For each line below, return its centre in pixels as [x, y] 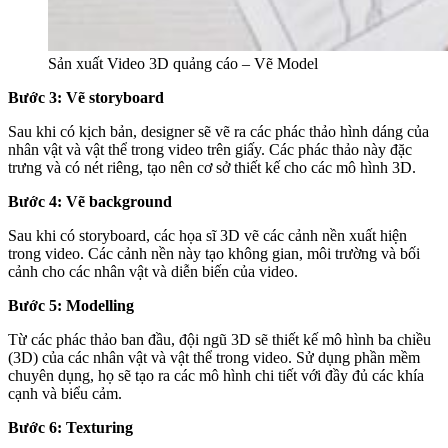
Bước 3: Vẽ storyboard [86, 98]
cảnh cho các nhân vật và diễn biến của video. [153, 272]
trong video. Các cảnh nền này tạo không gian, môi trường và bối [214, 254]
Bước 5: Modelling [71, 306]
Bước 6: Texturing [70, 428]
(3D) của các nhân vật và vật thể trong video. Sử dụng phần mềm [214, 358]
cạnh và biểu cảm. [65, 394]
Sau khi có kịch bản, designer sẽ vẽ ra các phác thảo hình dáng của [218, 132]
